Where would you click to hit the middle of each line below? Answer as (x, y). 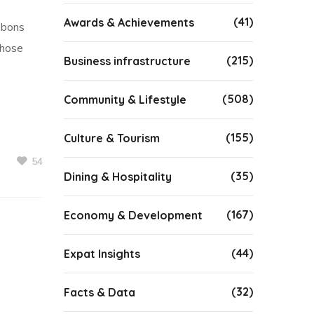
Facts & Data (100, 292)
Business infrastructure (127, 61)
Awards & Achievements (129, 22)
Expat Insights (102, 254)
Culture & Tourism (112, 138)
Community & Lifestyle (125, 100)
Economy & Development (133, 215)
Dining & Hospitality (118, 177)
